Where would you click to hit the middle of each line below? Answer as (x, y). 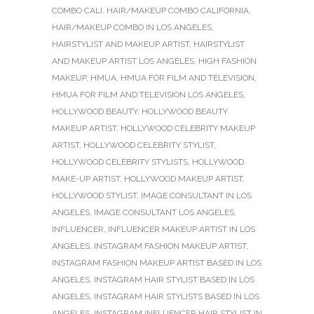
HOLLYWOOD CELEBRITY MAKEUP (188, 129)
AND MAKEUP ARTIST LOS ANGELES (123, 61)
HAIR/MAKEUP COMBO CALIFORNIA (178, 11)
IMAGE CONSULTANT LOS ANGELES (164, 213)
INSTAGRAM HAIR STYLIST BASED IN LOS (174, 280)
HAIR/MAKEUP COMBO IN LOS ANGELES (132, 28)
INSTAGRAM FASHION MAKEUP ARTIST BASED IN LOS (157, 263)
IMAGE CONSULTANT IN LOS (196, 196)
